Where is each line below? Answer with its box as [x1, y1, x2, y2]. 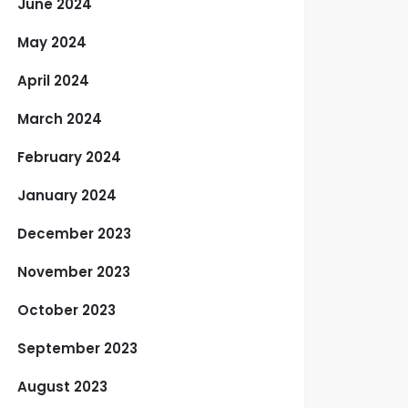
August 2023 [17, 377, 108, 396]
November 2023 [17, 262, 131, 281]
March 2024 [17, 109, 103, 128]
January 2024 [17, 186, 117, 205]
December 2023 [17, 224, 132, 243]
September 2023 [17, 339, 138, 358]
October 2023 [17, 301, 117, 320]
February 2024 [17, 148, 122, 167]
